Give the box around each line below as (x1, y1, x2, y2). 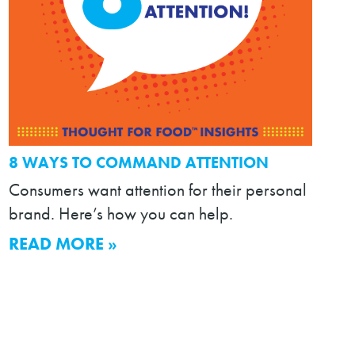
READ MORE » (9, 232, 118, 255)
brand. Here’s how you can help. (9, 202, 234, 225)
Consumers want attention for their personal (9, 178, 307, 201)
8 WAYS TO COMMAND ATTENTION (9, 153, 269, 174)
